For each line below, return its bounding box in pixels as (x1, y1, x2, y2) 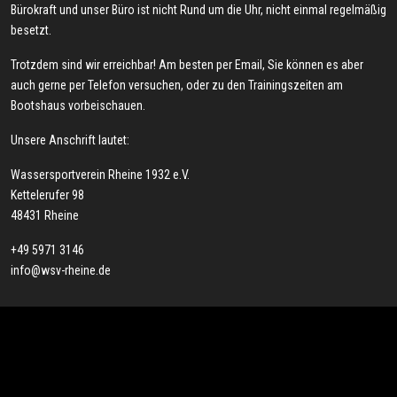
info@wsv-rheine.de (11, 262, 111, 277)
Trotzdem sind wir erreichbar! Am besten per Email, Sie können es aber (11, 57, 363, 72)
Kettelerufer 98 (11, 187, 84, 202)
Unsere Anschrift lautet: (11, 132, 129, 147)
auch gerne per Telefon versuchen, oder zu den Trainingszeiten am (11, 77, 343, 92)
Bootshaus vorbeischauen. (11, 97, 145, 113)
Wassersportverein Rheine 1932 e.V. (11, 167, 190, 182)
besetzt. (11, 22, 51, 37)
